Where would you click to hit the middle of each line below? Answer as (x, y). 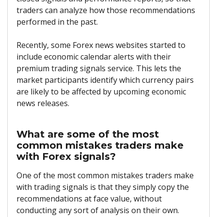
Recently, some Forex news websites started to (101, 45)
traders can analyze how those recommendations (106, 10)
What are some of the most (88, 134)
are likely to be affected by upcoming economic (101, 92)
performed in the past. (57, 22)
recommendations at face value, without (89, 198)
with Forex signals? (66, 156)
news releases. (43, 103)
